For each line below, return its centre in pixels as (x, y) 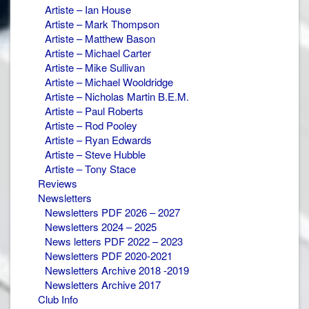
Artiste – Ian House (88, 9)
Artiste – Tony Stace (90, 168)
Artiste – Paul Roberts (94, 110)
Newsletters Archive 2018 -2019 (117, 270)
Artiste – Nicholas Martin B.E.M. (117, 96)
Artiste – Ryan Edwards (98, 139)
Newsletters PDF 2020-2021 (109, 255)
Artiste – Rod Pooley (91, 125)
